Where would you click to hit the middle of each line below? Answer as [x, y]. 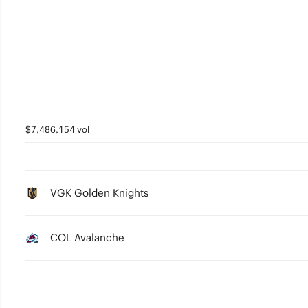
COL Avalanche [87, 238]
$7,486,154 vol [57, 130]
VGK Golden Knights [99, 193]
